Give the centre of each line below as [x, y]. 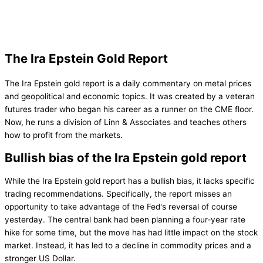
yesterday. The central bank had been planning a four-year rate [125, 220]
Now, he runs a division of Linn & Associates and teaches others [126, 122]
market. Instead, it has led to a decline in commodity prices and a [128, 246]
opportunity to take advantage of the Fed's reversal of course [121, 207]
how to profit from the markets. [64, 135]
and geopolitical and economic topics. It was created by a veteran [130, 97]
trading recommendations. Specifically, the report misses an [118, 194]
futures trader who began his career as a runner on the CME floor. [129, 109]
